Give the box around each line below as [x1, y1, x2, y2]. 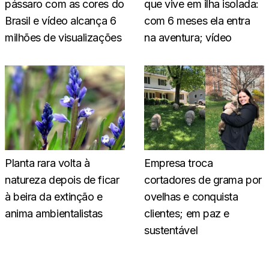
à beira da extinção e [5, 190, 103, 203]
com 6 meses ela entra [144, 14, 250, 28]
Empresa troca [144, 156, 213, 169]
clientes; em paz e [144, 207, 229, 220]
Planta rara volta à [5, 156, 90, 169]
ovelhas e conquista [144, 190, 238, 203]
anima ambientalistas [5, 207, 103, 220]
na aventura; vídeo [144, 31, 232, 44]
